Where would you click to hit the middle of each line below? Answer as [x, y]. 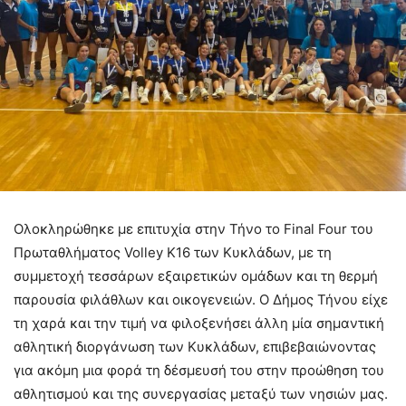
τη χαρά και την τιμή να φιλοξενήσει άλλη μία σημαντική [199, 323]
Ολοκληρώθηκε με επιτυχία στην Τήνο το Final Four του [193, 228]
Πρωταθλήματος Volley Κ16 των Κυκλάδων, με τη [173, 252]
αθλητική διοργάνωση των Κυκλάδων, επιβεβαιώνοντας [195, 346]
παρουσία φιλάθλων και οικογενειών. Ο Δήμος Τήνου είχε [201, 299]
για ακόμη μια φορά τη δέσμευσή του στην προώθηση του [199, 370]
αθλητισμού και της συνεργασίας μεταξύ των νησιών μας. [201, 393]
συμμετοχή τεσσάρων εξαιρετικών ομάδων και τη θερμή [196, 275]
